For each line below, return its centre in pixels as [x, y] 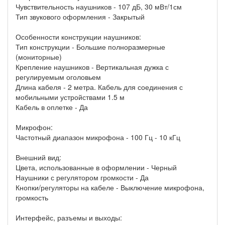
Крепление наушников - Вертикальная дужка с [92, 67]
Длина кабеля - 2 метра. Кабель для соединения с [99, 87]
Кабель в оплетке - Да [52, 107]
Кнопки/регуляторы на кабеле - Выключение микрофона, [110, 188]
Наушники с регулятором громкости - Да [82, 178]
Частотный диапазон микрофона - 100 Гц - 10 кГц [98, 137]
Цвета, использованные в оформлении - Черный [96, 167]
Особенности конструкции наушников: [78, 37]
